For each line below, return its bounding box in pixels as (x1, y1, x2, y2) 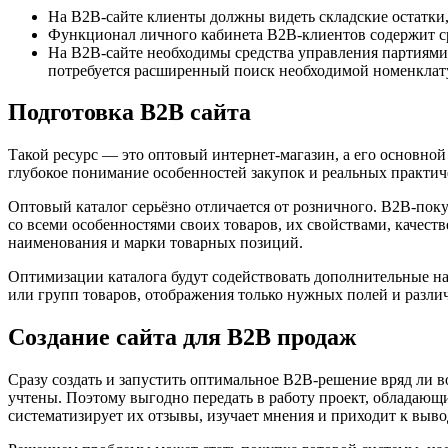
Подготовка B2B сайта (8, 99, 251, 126)
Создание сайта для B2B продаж (8, 324, 356, 351)
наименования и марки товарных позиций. (8, 234, 303, 252)
